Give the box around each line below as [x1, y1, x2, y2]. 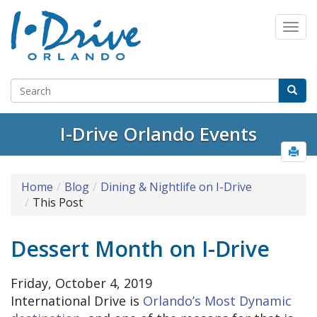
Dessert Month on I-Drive [11, 234, 270, 264]
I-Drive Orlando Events [60, 121, 257, 147]
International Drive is [11, 292, 143, 310]
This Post [33, 195, 83, 211]
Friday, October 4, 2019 [11, 275, 152, 292]
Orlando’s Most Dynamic [143, 292, 292, 310]
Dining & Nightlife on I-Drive [100, 179, 252, 195]
